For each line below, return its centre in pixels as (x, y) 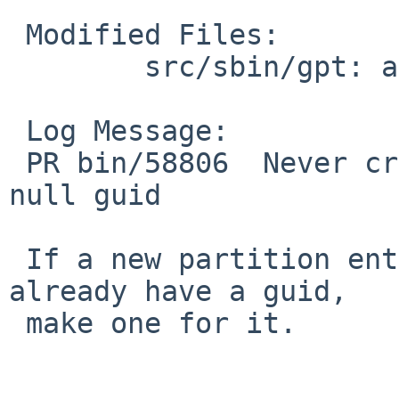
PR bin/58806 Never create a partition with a (17, 163)
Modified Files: (17, 34)
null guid (85, 195)
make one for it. (17, 323)
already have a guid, (178, 291)
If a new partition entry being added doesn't (17, 259)
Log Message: (17, 130)
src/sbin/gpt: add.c (17, 66)
